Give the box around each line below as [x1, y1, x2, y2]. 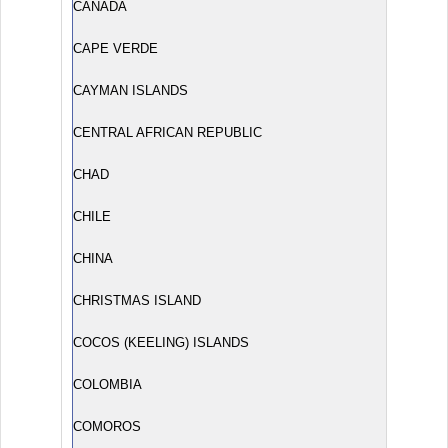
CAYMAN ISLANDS [73, 83, 188, 98]
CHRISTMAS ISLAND [73, 293, 201, 308]
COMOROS [73, 419, 141, 434]
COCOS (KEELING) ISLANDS [73, 335, 249, 350]
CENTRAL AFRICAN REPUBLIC [73, 125, 262, 140]
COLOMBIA [73, 377, 142, 392]
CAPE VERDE [73, 41, 158, 56]
